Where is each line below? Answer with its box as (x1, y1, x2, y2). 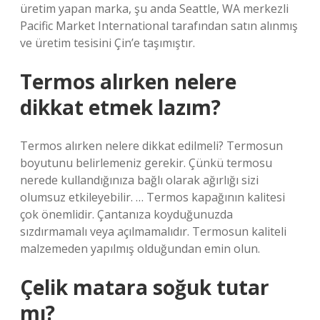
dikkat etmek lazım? (20, 94, 221, 121)
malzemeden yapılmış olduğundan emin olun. (20, 241, 260, 256)
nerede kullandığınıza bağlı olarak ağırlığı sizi (20, 172, 259, 188)
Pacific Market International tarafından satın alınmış (20, 18, 298, 34)
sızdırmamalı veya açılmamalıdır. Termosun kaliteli (20, 224, 286, 239)
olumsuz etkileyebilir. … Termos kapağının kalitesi (20, 189, 285, 205)
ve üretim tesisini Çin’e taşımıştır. (20, 35, 195, 51)
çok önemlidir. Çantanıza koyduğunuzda (20, 206, 233, 222)
